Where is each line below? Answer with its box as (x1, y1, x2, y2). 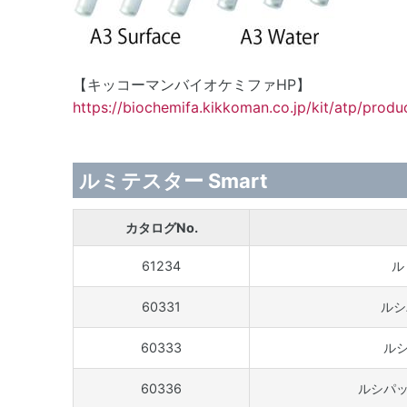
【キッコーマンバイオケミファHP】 (73, 75, 311, 94)
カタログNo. (124, 220, 198, 236)
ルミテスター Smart (78, 168, 268, 193)
